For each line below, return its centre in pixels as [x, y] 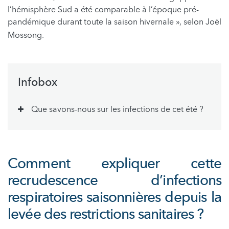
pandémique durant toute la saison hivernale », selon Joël [114, 22]
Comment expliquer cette [114, 163]
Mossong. [26, 35]
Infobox [38, 82]
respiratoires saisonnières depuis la [114, 197]
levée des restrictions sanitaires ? [106, 214]
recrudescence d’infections [114, 180]
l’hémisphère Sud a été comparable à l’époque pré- [103, 9]
